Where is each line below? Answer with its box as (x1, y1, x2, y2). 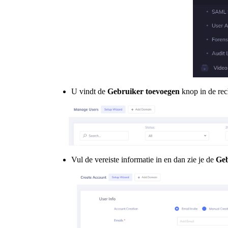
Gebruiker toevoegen (107, 87, 180, 96)
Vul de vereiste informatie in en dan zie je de (71, 155, 216, 164)
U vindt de (71, 87, 107, 96)
